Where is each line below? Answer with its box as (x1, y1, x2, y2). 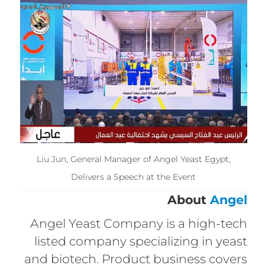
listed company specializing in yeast (34, 233, 248, 248)
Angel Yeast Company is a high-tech (30, 215, 248, 231)
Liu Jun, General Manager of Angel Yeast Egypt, (36, 153, 231, 164)
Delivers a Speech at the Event (71, 171, 196, 182)
